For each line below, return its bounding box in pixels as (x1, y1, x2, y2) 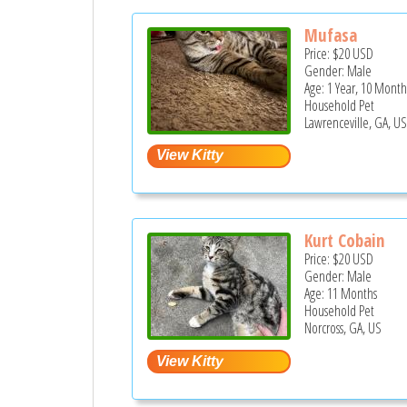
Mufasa (304, 23, 358, 47)
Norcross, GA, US (304, 318, 382, 339)
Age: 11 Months (304, 283, 378, 304)
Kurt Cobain (304, 229, 385, 253)
